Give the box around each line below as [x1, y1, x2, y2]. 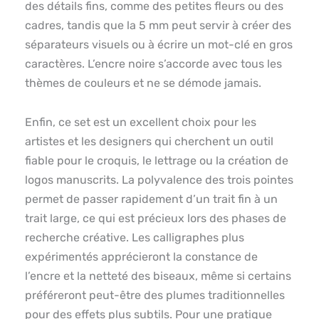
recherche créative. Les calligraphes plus [25, 230, 244, 244]
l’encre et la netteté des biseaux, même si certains [25, 268, 291, 283]
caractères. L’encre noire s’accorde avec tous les [25, 56, 282, 70]
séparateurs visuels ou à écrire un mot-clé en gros [25, 37, 293, 51]
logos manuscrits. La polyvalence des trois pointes [25, 172, 293, 187]
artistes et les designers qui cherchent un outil [25, 134, 273, 148]
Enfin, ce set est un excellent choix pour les [25, 115, 256, 129]
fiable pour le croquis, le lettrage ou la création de [25, 153, 288, 167]
